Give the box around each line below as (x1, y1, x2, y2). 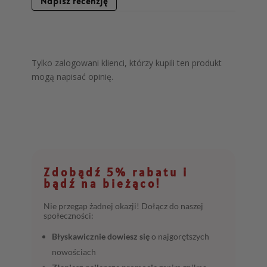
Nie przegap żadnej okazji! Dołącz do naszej (44, 201, 204, 212)
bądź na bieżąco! (44, 176, 162, 191)
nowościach (52, 247, 97, 257)
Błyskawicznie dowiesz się (52, 231, 150, 242)
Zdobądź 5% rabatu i (44, 165, 189, 180)
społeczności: (44, 210, 94, 221)
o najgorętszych (150, 231, 210, 242)
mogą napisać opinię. (32, 71, 114, 83)
